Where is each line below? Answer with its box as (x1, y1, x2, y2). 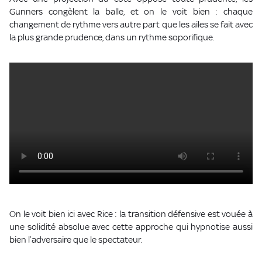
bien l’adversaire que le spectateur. (9, 235, 143, 245)
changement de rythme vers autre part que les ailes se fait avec (9, 19, 253, 30)
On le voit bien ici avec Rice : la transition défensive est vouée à (9, 209, 253, 219)
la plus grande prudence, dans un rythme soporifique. (9, 32, 215, 43)
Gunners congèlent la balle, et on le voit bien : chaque (9, 6, 253, 17)
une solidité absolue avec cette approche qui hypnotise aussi (9, 222, 253, 232)
